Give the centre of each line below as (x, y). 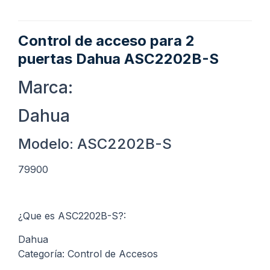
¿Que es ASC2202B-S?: (72, 216)
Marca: (46, 88)
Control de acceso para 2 (106, 41)
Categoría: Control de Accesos (88, 253)
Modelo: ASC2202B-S (95, 144)
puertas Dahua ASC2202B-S (118, 59)
